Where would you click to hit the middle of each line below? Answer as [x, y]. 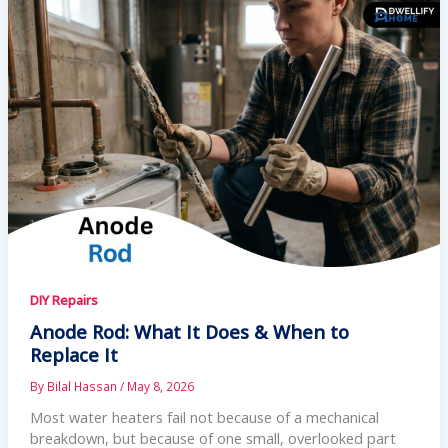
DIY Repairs [63, 299]
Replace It [73, 355]
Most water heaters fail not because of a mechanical [204, 416]
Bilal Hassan [83, 386]
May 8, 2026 [160, 386]
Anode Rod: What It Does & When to [189, 332]
